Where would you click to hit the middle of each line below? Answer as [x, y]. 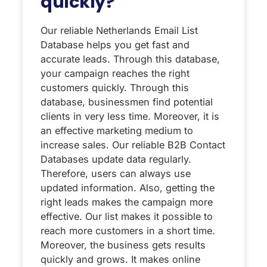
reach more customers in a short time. [128, 230]
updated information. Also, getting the [128, 187]
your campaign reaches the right [115, 73]
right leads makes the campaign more [127, 202]
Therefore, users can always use [116, 173]
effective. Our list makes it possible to [127, 216]
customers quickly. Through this [115, 87]
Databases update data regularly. [116, 159]
